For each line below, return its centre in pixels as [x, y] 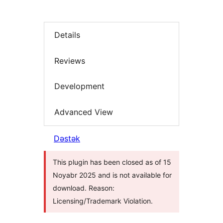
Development [79, 86]
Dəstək [67, 139]
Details [67, 35]
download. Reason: [84, 188]
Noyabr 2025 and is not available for [112, 175]
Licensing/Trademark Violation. [103, 201]
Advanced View [84, 112]
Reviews [70, 60]
